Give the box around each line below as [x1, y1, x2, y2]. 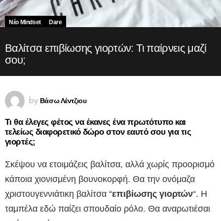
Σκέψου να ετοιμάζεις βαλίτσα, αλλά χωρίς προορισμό [5, 159, 215, 170]
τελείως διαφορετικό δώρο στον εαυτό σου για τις [5, 127, 191, 137]
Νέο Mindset [9, 18, 41, 26]
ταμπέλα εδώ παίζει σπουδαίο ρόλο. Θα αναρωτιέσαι [5, 204, 210, 214]
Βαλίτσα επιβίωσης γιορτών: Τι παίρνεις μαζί [5, 42, 207, 55]
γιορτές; [5, 137, 36, 147]
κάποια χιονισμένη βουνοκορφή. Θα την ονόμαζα [5, 174, 195, 184]
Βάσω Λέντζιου [39, 96, 87, 105]
